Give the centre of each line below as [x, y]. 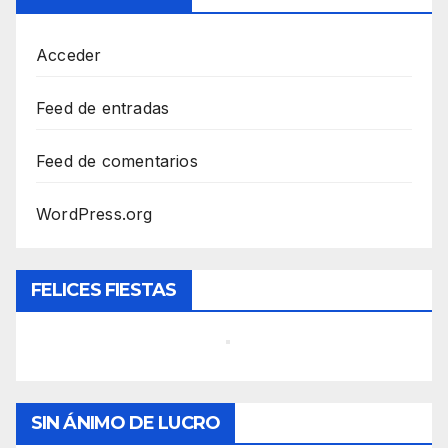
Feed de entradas [103, 108]
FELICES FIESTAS [104, 289]
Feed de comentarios [117, 161]
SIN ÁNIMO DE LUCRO [125, 423]
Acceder [69, 55]
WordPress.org [94, 214]
